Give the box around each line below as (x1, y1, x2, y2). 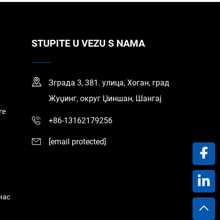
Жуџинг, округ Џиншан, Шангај (48, 93, 162, 103)
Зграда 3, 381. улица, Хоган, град (48, 78, 169, 87)
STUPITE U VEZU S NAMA (31, 37, 145, 49)
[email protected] (48, 137, 106, 146)
